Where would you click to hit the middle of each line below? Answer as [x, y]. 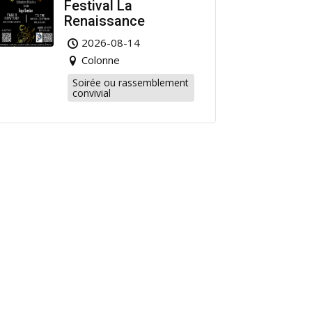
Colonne [101, 60]
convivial [92, 93]
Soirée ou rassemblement [131, 83]
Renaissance [104, 21]
